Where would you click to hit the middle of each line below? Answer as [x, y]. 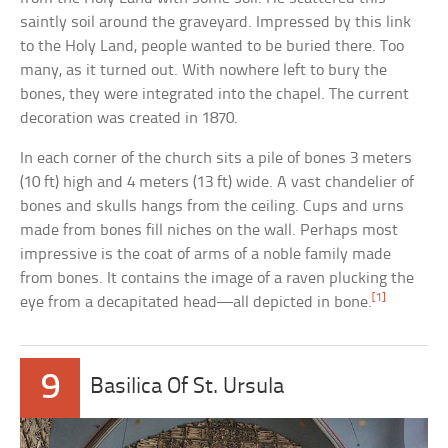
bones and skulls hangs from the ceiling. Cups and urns [212, 206]
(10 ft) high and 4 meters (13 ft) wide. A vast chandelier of [217, 182]
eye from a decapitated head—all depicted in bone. [196, 302]
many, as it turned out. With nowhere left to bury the [204, 70]
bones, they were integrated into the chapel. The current [215, 94]
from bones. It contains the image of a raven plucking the [217, 278]
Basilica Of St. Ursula [187, 387]
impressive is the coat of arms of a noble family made [206, 254]
